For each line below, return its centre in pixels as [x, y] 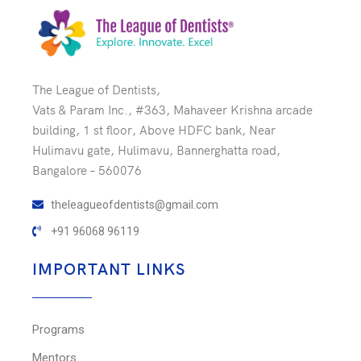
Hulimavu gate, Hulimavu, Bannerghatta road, [156, 149]
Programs [58, 329]
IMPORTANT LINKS [109, 268]
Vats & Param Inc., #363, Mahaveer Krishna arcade [172, 109]
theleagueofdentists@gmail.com [134, 204]
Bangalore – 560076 [87, 169]
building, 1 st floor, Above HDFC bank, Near [154, 129]
